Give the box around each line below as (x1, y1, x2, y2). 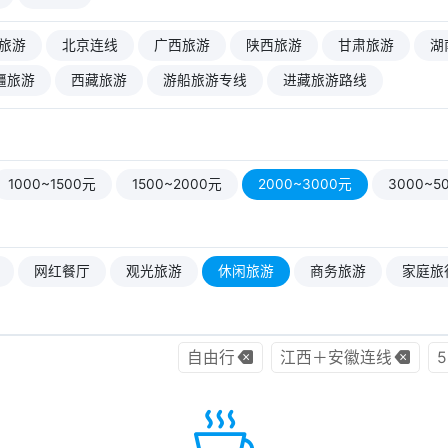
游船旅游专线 (163, 72, 247, 88)
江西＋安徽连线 (280, 348, 392, 367)
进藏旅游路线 (283, 72, 367, 88)
